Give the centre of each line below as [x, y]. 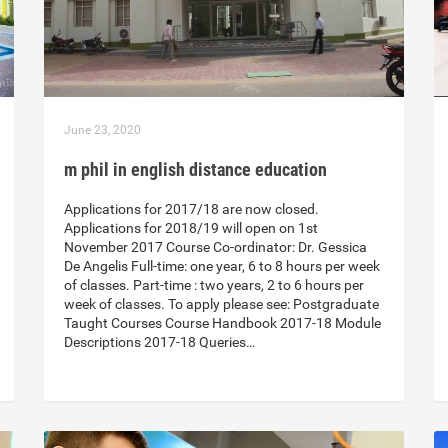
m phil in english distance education [195, 170]
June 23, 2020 [102, 130]
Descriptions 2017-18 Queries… [159, 342]
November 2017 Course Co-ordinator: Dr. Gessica [215, 247]
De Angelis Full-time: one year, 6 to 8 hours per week [222, 266]
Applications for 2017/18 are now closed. [191, 209]
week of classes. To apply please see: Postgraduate [221, 304]
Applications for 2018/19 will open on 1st [191, 228]
